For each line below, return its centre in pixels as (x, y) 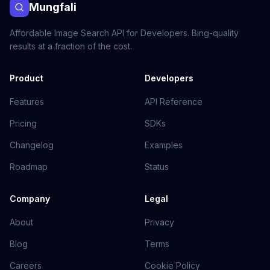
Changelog (32, 145)
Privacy (159, 222)
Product (27, 78)
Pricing (23, 123)
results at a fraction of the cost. (71, 46)
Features (27, 102)
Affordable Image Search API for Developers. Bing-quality (124, 33)
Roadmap (29, 167)
